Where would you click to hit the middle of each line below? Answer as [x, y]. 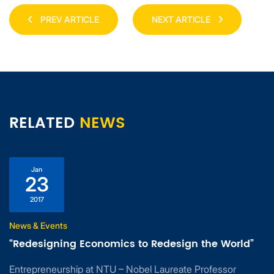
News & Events [38, 226]
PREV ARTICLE [69, 20]
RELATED [44, 124]
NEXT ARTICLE [182, 20]
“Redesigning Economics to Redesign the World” [131, 244]
